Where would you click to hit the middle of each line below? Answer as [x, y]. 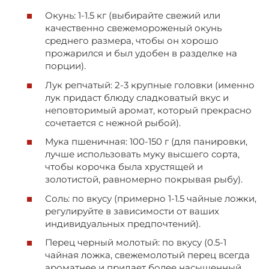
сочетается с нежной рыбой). [113, 122]
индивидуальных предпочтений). [123, 223]
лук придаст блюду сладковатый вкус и [137, 97]
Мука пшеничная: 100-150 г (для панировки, [146, 142]
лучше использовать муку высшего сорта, [142, 154]
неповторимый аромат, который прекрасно [148, 110]
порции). [65, 66]
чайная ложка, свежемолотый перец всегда [147, 255]
